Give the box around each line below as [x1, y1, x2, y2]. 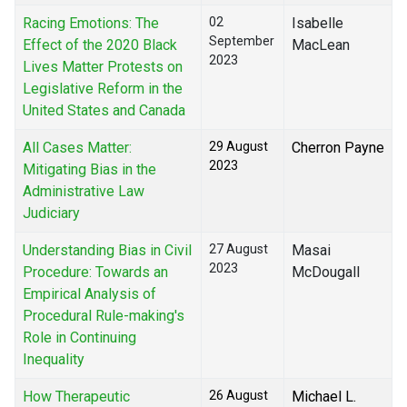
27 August [209, 242, 268, 257]
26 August [209, 388, 268, 403]
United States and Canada [23, 102, 185, 120]
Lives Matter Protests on [23, 58, 183, 76]
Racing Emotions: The [23, 15, 159, 33]
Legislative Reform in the [23, 80, 183, 98]
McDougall [292, 263, 360, 282]
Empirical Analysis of [23, 285, 156, 303]
